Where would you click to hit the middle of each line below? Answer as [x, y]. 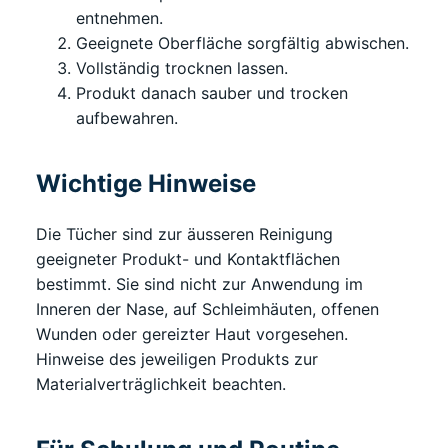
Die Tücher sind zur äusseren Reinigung [184, 234]
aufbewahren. [127, 117]
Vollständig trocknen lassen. [182, 67]
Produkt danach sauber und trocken [212, 92]
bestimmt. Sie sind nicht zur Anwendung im [199, 284]
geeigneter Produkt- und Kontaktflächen [188, 259]
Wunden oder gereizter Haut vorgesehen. [192, 334]
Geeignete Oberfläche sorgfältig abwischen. [242, 42]
